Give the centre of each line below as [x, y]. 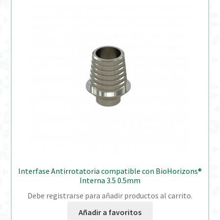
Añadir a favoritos [110, 212]
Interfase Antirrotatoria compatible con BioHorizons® [110, 171]
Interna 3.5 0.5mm [110, 180]
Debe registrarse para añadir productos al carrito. [110, 195]
